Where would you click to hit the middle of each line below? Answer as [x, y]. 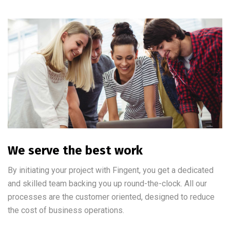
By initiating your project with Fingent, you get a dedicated [111, 170]
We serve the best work [75, 150]
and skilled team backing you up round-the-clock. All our [107, 183]
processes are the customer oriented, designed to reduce [111, 197]
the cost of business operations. [66, 210]
